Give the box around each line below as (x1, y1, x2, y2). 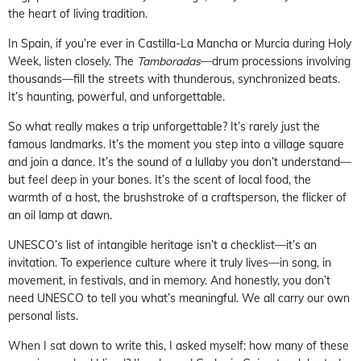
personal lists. (8, 308, 78, 323)
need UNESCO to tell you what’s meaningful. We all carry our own (8, 290, 350, 305)
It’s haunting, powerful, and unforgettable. (8, 89, 225, 104)
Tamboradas (137, 53, 201, 68)
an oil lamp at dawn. (8, 207, 112, 222)
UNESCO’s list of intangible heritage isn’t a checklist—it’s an (8, 237, 317, 252)
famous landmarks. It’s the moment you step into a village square (8, 136, 344, 151)
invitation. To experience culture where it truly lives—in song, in (8, 255, 331, 270)
